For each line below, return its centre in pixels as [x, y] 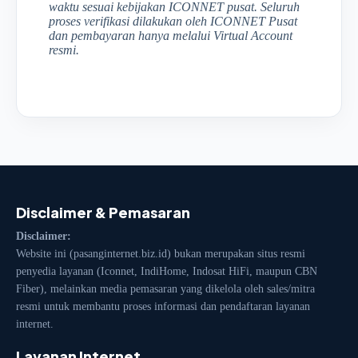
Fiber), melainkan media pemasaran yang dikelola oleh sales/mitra [165, 288]
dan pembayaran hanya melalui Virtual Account [171, 35]
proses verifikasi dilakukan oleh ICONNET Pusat [173, 21]
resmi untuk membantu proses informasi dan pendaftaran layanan [163, 306]
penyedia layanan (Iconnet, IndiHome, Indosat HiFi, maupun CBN [167, 271]
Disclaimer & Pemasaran [103, 212]
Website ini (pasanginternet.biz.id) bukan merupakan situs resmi [161, 253]
